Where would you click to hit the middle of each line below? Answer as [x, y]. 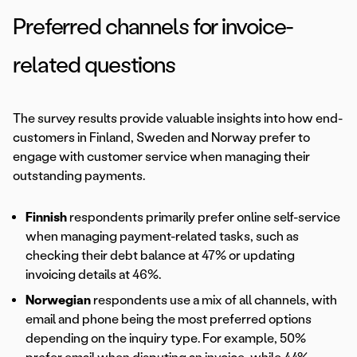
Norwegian [58, 300]
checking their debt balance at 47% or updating [160, 256]
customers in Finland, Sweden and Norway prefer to [161, 138]
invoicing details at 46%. [93, 275]
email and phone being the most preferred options [169, 320]
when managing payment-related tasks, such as [162, 237]
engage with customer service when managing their [161, 157]
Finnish [46, 218]
